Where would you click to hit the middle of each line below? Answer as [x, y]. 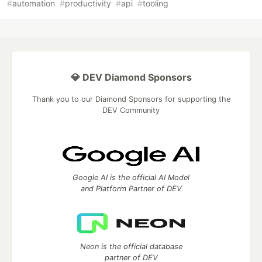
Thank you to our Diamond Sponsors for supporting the [131, 99]
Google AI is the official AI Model [131, 177]
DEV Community [131, 110]
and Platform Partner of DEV [131, 189]
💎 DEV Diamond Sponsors [131, 77]
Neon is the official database [131, 247]
